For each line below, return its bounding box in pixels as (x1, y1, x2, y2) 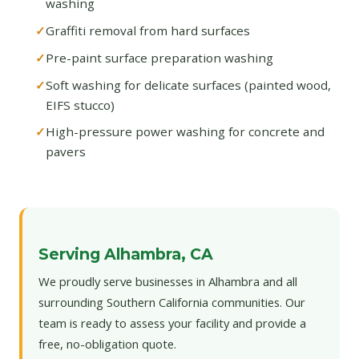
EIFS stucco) (46, 96, 115, 113)
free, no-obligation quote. (38, 335, 176, 352)
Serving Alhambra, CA (38, 244, 213, 264)
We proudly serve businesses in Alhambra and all (38, 272, 297, 289)
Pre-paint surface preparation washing (46, 49, 273, 66)
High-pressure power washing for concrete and (46, 123, 325, 140)
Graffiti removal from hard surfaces (46, 22, 250, 38)
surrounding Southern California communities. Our (38, 293, 305, 310)
